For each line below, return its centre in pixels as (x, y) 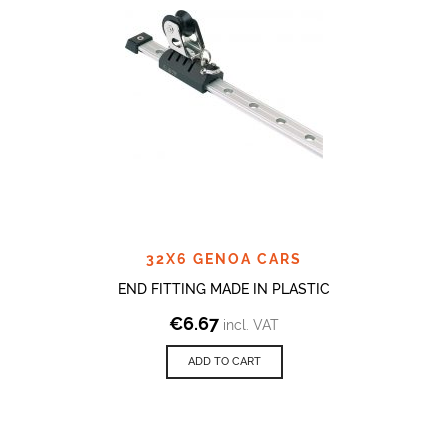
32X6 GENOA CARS (224, 258)
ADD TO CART (224, 361)
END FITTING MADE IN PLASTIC (224, 288)
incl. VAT (251, 324)
